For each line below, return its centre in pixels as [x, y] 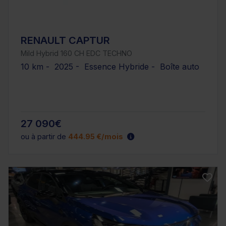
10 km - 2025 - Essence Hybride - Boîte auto [110, 66]
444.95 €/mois [96, 137]
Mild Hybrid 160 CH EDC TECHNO [76, 53]
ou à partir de [44, 137]
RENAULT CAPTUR [65, 40]
